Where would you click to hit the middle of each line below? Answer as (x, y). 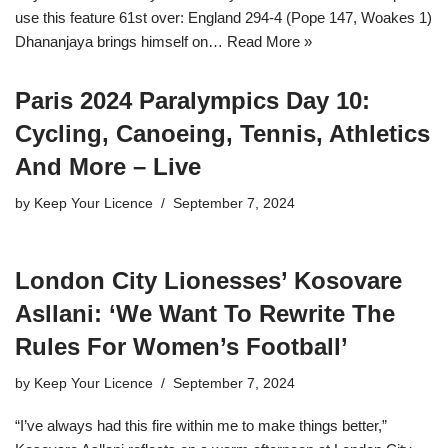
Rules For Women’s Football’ (181, 347)
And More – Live (108, 167)
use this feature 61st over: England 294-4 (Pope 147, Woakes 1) (223, 18)
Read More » (269, 42)
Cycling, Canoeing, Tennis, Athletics (222, 134)
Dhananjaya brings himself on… (121, 42)
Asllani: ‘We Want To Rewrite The (205, 314)
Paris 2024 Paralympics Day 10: (192, 101)
